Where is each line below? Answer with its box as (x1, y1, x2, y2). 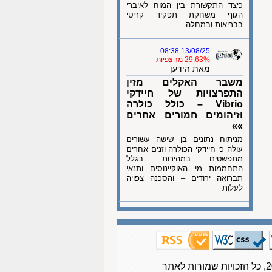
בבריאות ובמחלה (186, 20, 243, 29)
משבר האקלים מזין (126, 77, 243, 87)
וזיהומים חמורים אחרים (126, 110, 243, 120)
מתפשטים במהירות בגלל (126, 154, 243, 163)
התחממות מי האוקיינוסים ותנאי (126, 164, 243, 173)
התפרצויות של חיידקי (126, 88, 243, 98)
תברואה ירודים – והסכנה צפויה (126, 174, 243, 183)
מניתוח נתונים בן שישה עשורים (126, 135, 243, 144)
